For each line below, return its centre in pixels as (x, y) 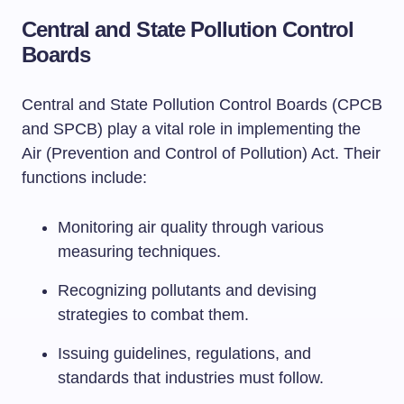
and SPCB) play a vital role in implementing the (191, 129)
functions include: (84, 178)
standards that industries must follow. (191, 378)
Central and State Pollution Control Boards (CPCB (202, 105)
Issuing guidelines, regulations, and (184, 353)
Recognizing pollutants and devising (187, 290)
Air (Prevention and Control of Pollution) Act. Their (201, 153)
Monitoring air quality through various (191, 227)
